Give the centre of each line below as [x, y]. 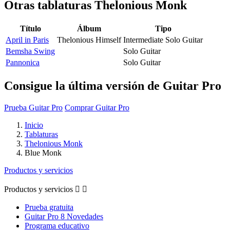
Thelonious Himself [89, 40]
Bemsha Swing [30, 51]
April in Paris [27, 40]
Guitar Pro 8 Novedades [64, 216]
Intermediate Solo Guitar [163, 40]
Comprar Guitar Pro [97, 107]
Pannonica [23, 62]
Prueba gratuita [49, 207]
